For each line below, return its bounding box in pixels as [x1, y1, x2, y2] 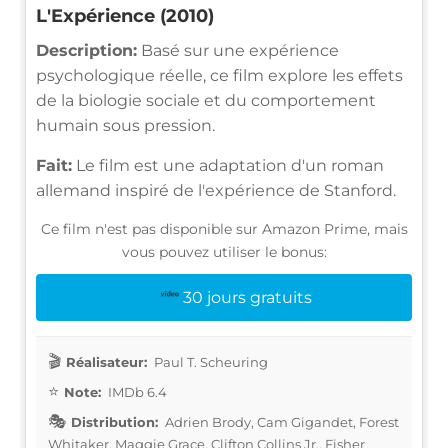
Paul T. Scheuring [151, 353, 268, 370]
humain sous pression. [36, 115, 215, 135]
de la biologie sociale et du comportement [36, 90, 376, 110]
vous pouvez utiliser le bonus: [121, 242, 327, 261]
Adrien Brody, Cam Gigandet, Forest [162, 413, 399, 430]
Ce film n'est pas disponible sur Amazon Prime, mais [40, 219, 408, 238]
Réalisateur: [66, 353, 147, 370]
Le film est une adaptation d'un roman [72, 155, 384, 175]
